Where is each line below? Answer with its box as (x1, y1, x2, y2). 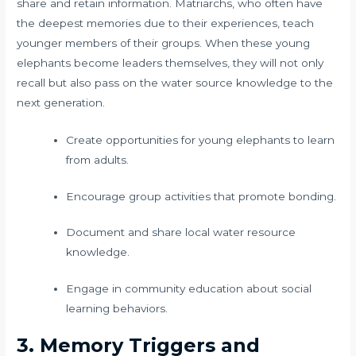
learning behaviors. (65, 301, 168, 315)
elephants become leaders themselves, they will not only (17, 56, 324, 70)
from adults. (65, 153, 129, 167)
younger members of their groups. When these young (17, 37, 311, 50)
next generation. (17, 96, 106, 110)
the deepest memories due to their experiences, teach (17, 17, 315, 30)
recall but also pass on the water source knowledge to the (17, 76, 334, 90)
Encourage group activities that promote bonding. (65, 189, 336, 203)
